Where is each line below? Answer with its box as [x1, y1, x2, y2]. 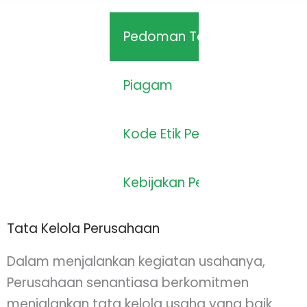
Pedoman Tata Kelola [123, 27, 262, 47]
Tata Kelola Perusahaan [7, 219, 160, 238]
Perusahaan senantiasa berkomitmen [7, 273, 249, 293]
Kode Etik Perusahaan [123, 125, 260, 144]
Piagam [123, 76, 173, 95]
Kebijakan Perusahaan [123, 173, 265, 193]
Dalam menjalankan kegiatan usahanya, [7, 252, 265, 271]
